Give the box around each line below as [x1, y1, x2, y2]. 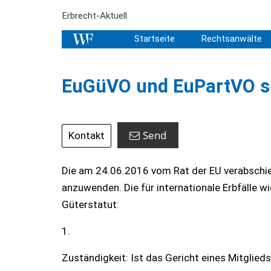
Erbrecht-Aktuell [62, 10, 127, 21]
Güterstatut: [62, 198, 119, 211]
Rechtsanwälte [200, 33, 262, 44]
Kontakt [68, 129, 105, 142]
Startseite [134, 33, 175, 44]
